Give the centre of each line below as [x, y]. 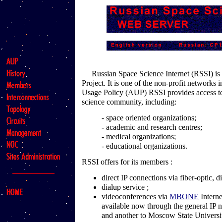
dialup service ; [125, 187]
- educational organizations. [144, 146]
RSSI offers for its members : [127, 162]
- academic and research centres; [152, 127]
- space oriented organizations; [149, 118]
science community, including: [129, 102]
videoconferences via [136, 197]
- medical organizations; [139, 137]
